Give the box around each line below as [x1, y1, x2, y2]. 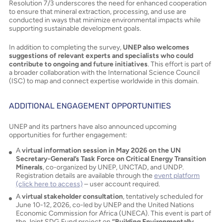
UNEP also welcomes [123, 43, 189, 52]
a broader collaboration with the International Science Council [9, 68, 200, 77]
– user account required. [83, 180, 160, 188]
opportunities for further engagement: [9, 131, 127, 139]
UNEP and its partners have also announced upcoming [9, 122, 176, 131]
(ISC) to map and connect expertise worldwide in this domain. [9, 77, 199, 85]
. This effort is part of [148, 60, 211, 68]
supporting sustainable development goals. [9, 24, 141, 33]
